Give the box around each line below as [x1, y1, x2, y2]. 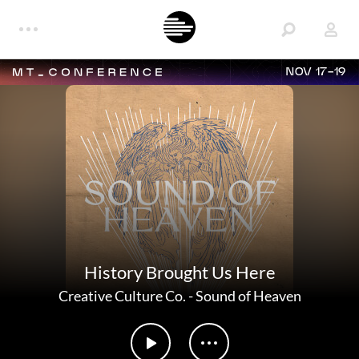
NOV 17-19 [286, 67, 346, 78]
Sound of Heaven [195, 287, 301, 305]
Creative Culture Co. [58, 287, 186, 305]
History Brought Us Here [83, 261, 276, 283]
